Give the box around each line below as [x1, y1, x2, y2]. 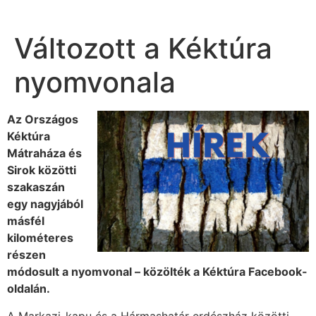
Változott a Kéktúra [14, 31, 272, 66]
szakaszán [7, 180, 65, 195]
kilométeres [7, 231, 73, 245]
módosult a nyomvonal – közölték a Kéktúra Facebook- [7, 265, 308, 279]
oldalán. [7, 281, 50, 296]
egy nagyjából [7, 197, 83, 212]
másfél [7, 214, 44, 229]
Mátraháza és [7, 146, 82, 161]
